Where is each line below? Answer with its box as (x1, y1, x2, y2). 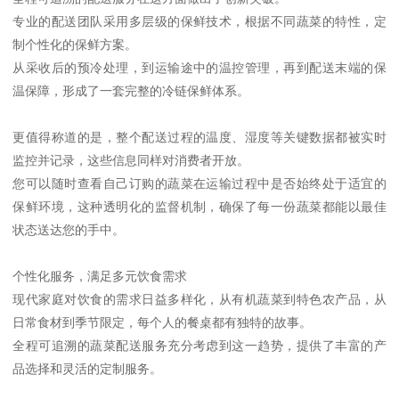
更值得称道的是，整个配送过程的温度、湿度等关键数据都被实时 (12, 129, 387, 144)
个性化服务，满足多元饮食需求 (12, 268, 188, 283)
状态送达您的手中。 (12, 222, 126, 237)
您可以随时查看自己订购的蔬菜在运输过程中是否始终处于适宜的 (12, 175, 387, 191)
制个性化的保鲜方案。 (12, 37, 138, 52)
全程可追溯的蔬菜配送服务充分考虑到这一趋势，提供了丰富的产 (12, 338, 387, 353)
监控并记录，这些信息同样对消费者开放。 (12, 152, 250, 167)
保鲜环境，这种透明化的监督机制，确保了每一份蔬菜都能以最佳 (12, 199, 387, 214)
